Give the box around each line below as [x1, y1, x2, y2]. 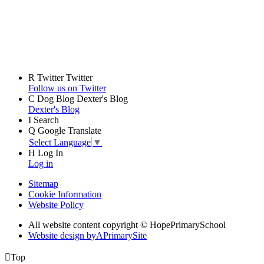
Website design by [28, 230, 96, 240]
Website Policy [28, 199, 84, 210]
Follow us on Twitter [28, 83, 106, 94]
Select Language [29, 137, 91, 147]
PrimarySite [103, 230, 147, 240]
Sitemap [28, 178, 58, 189]
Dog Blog [37, 94, 74, 104]
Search [34, 115, 59, 126]
